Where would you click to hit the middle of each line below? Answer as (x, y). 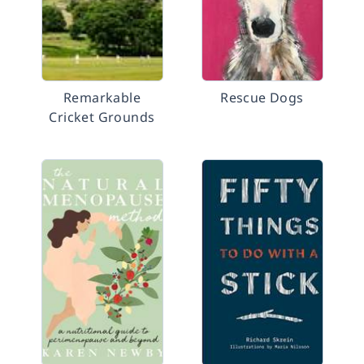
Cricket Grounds (102, 117)
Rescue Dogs (262, 97)
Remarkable (102, 97)
